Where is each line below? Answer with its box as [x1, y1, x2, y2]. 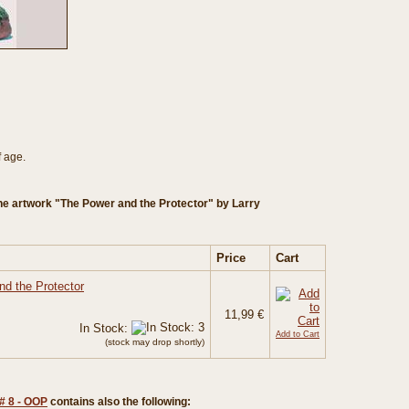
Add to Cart [276, 330, 320, 339]
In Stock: [79, 321, 131, 335]
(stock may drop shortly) [105, 337, 204, 347]
